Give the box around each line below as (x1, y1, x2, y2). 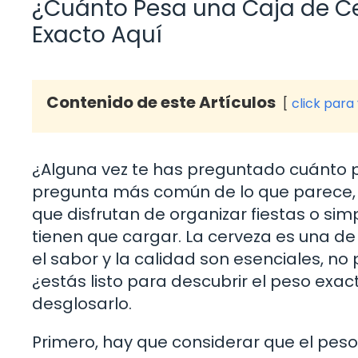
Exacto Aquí (32, 18, 162, 50)
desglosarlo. (32, 292, 132, 315)
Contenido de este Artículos (46, 90, 276, 113)
